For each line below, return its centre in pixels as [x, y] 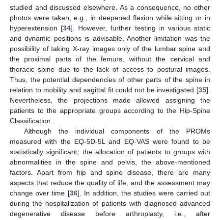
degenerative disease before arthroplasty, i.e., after [110, 214]
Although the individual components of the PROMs [117, 131]
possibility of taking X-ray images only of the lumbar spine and [110, 49]
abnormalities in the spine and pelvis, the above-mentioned [110, 162]
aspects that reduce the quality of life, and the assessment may [110, 183]
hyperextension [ [37, 28]
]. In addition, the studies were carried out [144, 193]
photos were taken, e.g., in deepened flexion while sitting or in [110, 18]
